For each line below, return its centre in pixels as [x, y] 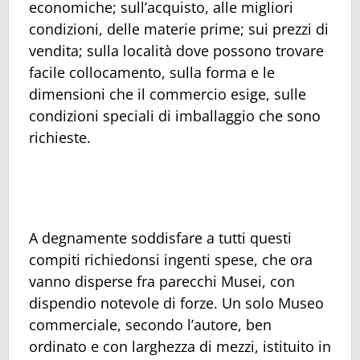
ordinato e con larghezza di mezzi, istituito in [180, 346]
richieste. [60, 138]
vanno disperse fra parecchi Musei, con [162, 281]
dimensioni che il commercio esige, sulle [168, 94]
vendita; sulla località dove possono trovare [176, 51]
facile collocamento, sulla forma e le [152, 73]
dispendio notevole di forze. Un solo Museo [176, 303]
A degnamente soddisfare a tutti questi [160, 237]
